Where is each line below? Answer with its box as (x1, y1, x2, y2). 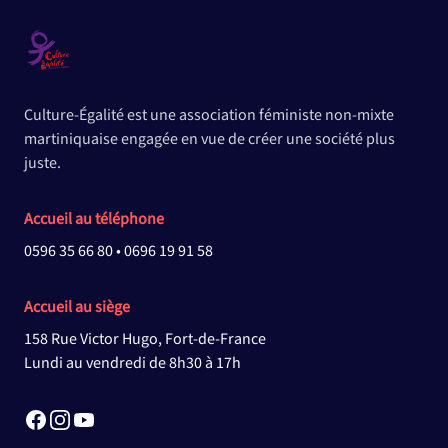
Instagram (47, 408, 115, 429)
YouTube (71, 408, 130, 429)
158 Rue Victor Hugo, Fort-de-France (24, 329, 266, 350)
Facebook (23, 408, 88, 429)
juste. (24, 153, 61, 174)
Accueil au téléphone (24, 209, 164, 230)
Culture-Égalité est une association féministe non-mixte (24, 105, 394, 126)
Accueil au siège (24, 297, 130, 318)
